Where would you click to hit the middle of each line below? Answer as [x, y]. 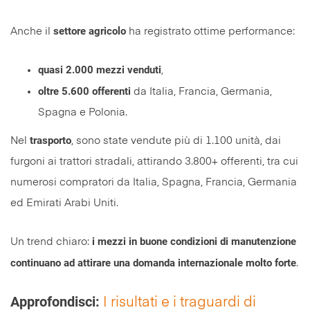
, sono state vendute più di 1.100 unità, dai [176, 141]
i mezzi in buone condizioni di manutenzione [194, 242]
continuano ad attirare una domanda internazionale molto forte [153, 263]
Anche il [32, 32]
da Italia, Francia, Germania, [201, 92]
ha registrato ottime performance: [210, 32]
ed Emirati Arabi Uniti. [64, 203]
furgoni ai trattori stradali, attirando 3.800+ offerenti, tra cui [154, 162]
